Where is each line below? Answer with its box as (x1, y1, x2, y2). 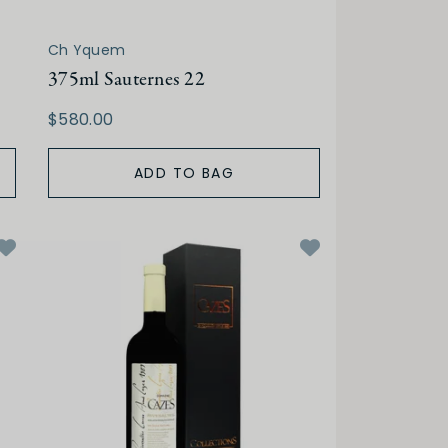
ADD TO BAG (134, 163, 234, 184)
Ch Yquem (48, 40, 126, 61)
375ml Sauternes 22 (48, 66, 206, 94)
